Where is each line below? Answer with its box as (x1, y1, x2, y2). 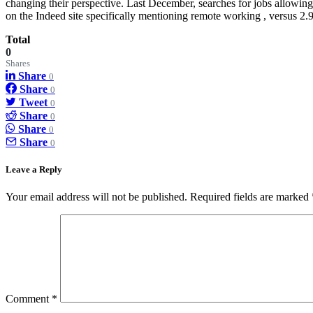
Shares (6, 58, 30, 68)
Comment (6, 293, 52, 305)
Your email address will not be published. (6, 191, 187, 203)
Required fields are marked (190, 191, 312, 203)
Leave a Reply (6, 163, 62, 175)
